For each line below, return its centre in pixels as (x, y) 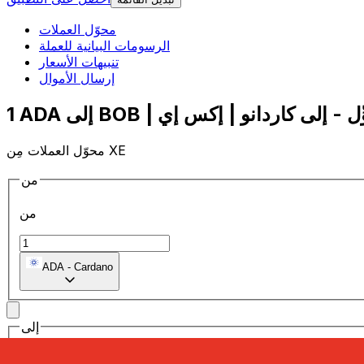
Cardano (93, 267)
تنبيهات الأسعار (79, 62)
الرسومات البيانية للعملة (104, 46)
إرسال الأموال (77, 78)
